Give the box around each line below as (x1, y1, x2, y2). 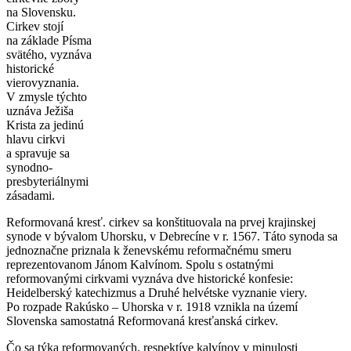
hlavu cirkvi (6, 132, 65, 146)
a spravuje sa (6, 146, 70, 160)
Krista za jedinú (6, 118, 84, 132)
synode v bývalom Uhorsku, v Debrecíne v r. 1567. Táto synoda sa (6, 229, 338, 243)
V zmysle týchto (6, 89, 87, 103)
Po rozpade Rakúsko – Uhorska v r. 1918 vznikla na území (6, 299, 298, 313)
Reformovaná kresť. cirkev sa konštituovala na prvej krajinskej (6, 215, 316, 229)
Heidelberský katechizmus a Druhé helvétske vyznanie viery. (6, 285, 307, 299)
